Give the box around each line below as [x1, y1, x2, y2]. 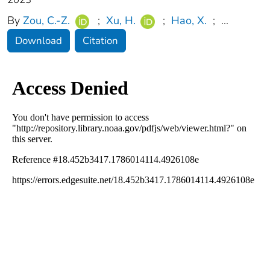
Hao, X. [171, 13, 207, 28]
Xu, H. [105, 13, 136, 28]
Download [15, 33, 62, 48]
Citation [83, 33, 118, 48]
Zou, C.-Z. [23, 13, 70, 28]
